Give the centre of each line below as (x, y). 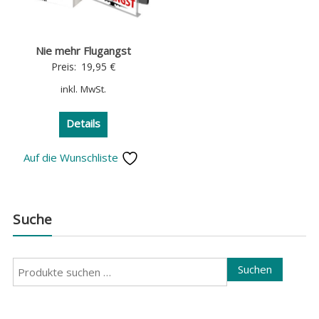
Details (83, 123)
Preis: (65, 66)
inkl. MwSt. (83, 89)
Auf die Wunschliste (73, 157)
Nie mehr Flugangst (83, 50)
